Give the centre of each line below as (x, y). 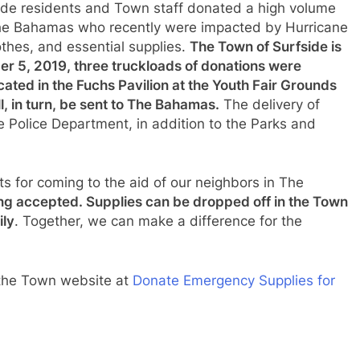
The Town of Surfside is (266, 46)
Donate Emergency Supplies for (234, 280)
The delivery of (270, 104)
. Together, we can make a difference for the (158, 221)
